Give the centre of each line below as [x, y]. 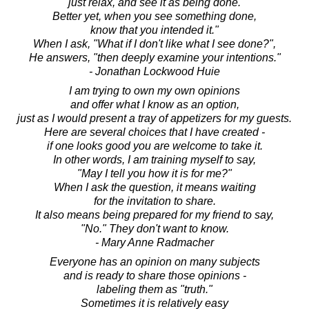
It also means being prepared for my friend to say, [154, 215]
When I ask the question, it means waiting [154, 188]
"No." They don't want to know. [154, 229]
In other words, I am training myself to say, [154, 160]
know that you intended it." [154, 30]
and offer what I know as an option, [154, 105]
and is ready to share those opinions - [154, 276]
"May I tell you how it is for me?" [154, 174]
